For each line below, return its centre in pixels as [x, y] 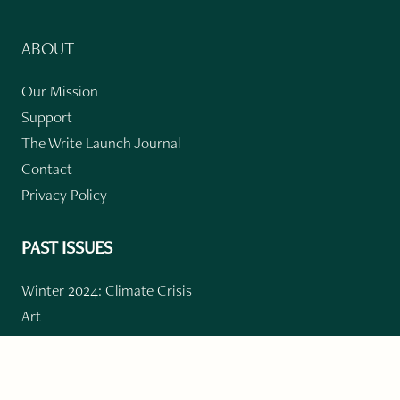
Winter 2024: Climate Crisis [107, 289]
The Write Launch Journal [101, 142]
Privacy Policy [64, 194]
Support [47, 116]
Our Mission [60, 90]
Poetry [42, 341]
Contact [47, 168]
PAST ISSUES [67, 247]
